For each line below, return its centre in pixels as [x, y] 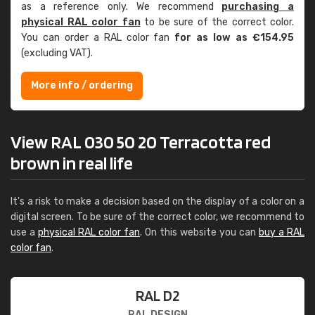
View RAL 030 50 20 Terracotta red [141, 142]
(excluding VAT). [57, 53]
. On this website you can [199, 232]
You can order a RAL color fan [98, 38]
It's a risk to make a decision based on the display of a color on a [157, 201]
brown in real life [72, 163]
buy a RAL [282, 232]
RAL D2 [157, 295]
